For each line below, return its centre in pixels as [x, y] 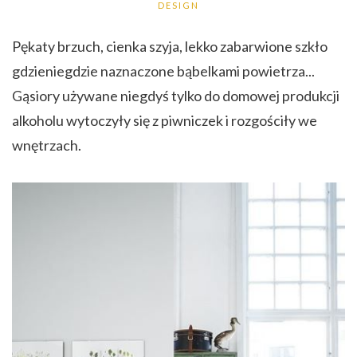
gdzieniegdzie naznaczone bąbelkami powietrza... [163, 71]
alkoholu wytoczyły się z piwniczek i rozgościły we [165, 121]
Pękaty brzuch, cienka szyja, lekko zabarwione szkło [170, 47]
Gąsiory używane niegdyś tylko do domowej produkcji [176, 96]
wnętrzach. [47, 145]
